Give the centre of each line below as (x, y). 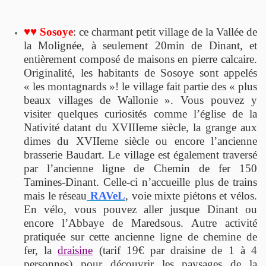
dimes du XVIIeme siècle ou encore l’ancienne (140, 141)
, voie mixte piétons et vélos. (191, 195)
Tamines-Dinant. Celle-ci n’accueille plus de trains (140, 182)
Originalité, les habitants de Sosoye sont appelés (140, 72)
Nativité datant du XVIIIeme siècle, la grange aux (140, 127)
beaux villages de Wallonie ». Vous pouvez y (140, 100)
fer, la (41, 250)
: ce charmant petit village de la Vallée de (165, 31)
